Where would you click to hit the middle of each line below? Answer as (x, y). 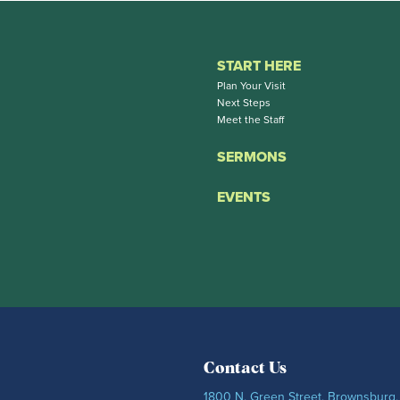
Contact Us (245, 368)
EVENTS (244, 196)
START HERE (259, 65)
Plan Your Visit (251, 85)
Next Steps (244, 102)
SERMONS (252, 156)
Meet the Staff (250, 119)
